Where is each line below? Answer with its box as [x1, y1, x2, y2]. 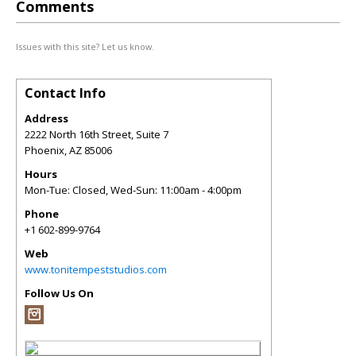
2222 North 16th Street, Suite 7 [25, 127, 168, 141]
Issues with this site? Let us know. [16, 41, 154, 52]
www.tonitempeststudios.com [25, 262, 167, 277]
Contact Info [25, 84, 106, 102]
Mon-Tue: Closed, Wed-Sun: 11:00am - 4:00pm [25, 183, 242, 197]
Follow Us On [25, 286, 94, 300]
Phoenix [25, 143, 64, 157]
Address [25, 111, 68, 126]
